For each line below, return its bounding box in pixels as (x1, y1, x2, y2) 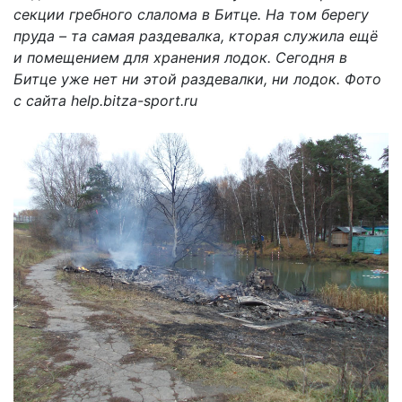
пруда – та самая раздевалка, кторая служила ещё (13, 27, 378, 46)
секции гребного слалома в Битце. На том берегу (13, 5, 369, 24)
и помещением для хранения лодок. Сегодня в (13, 48, 347, 67)
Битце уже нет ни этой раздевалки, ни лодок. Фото (13, 70, 381, 89)
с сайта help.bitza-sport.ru (13, 92, 197, 110)
